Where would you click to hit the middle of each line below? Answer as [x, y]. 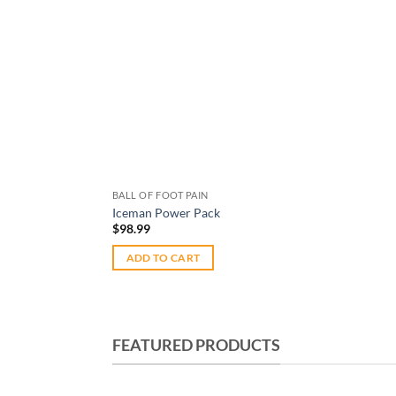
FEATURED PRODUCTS [196, 344]
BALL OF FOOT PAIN [160, 195]
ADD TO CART [163, 258]
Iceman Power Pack [166, 212]
